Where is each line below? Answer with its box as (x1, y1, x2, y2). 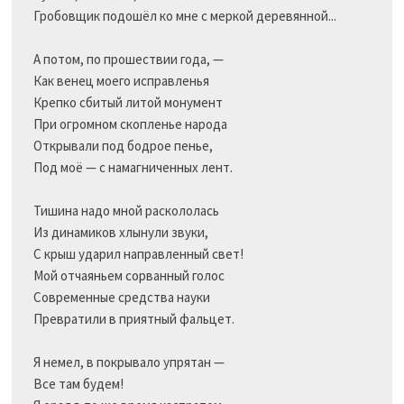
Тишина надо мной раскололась (32, 202, 219, 220)
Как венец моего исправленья (32, 72, 209, 90)
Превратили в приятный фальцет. (32, 310, 234, 328)
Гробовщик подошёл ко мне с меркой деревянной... (32, 7, 336, 25)
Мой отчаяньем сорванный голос (32, 267, 225, 285)
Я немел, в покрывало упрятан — (32, 353, 225, 372)
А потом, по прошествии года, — (32, 50, 224, 69)
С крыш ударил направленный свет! (32, 245, 243, 263)
